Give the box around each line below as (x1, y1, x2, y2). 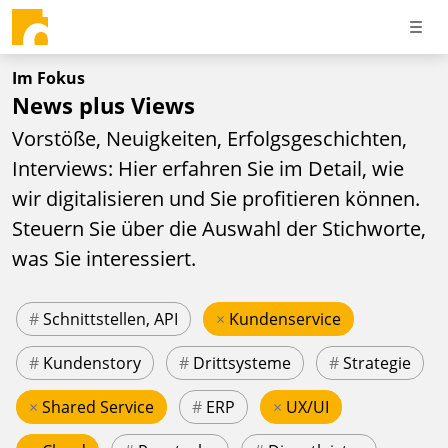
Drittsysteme (193, 351, 291, 374)
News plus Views (12, 90, 195, 121)
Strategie (343, 351, 411, 374)
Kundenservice (229, 307, 341, 330)
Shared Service (42, 395, 154, 418)
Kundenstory (43, 351, 141, 374)
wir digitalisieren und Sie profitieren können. (12, 184, 420, 212)
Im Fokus (12, 67, 85, 89)
